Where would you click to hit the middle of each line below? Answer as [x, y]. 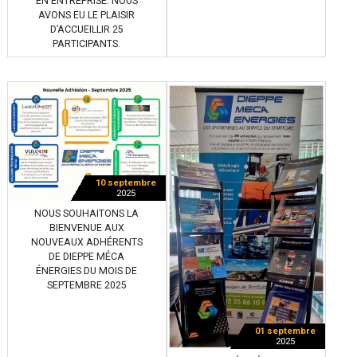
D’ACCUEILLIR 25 [86, 30]
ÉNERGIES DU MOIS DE [87, 271]
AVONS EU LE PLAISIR [87, 16]
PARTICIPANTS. [87, 44]
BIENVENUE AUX [86, 228]
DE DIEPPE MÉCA [87, 256]
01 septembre [286, 331]
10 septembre [126, 182]
